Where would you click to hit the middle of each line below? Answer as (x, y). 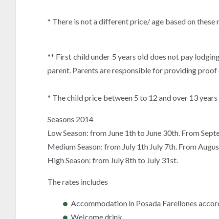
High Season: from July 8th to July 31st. (113, 160)
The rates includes (78, 182)
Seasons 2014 (70, 119)
